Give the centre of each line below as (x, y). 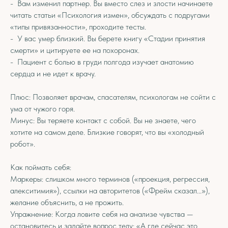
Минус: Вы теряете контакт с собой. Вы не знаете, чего (103, 120)
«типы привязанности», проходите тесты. (78, 27)
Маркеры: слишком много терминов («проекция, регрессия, (110, 179)
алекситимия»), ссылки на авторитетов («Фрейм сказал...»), (110, 191)
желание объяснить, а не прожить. (67, 202)
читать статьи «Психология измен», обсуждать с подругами (110, 15)
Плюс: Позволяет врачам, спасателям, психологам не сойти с (113, 97)
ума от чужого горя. (44, 109)
